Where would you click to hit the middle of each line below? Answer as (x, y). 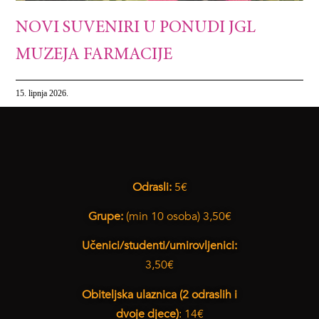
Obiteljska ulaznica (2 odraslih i (159, 294)
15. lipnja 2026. (42, 93)
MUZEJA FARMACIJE (94, 55)
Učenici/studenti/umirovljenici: (159, 246)
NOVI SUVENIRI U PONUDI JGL (136, 28)
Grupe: (105, 216)
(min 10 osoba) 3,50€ (177, 216)
